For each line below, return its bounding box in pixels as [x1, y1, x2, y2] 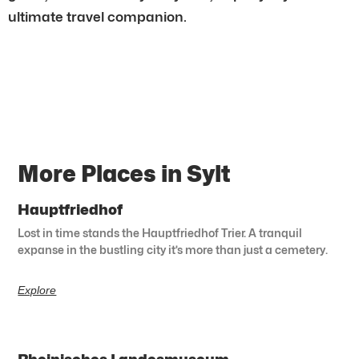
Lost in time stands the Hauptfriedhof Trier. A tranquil [18, 225, 303, 240]
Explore [18, 283, 57, 296]
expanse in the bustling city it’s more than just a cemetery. [18, 242, 329, 256]
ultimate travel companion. [8, 8, 187, 25]
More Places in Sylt [18, 159, 232, 188]
